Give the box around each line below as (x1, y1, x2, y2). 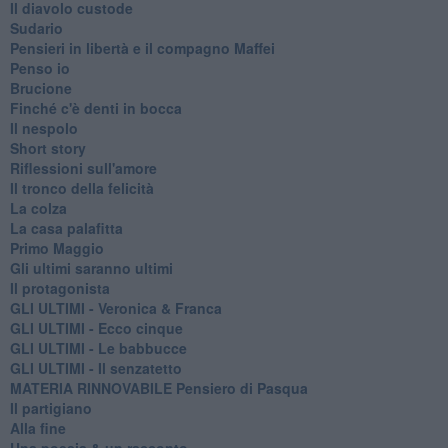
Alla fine (9, 417, 66, 438)
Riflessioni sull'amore (9, 157, 157, 178)
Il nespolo (9, 117, 78, 138)
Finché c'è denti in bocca (9, 97, 182, 118)
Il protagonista (9, 277, 110, 298)
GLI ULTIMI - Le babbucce (9, 337, 187, 358)
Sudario (9, 17, 63, 38)
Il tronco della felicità (9, 177, 154, 198)
